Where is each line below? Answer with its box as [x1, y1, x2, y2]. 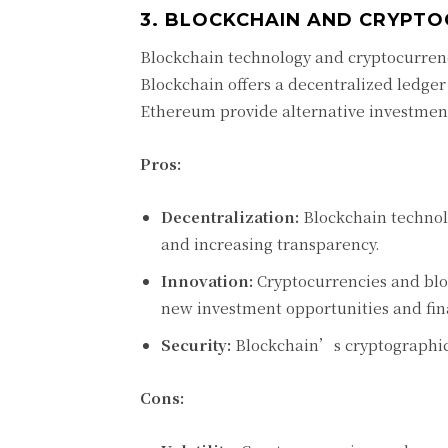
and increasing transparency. [161, 233, 380, 255]
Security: [161, 334, 231, 356]
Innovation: [161, 270, 253, 292]
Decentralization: [161, 206, 299, 228]
